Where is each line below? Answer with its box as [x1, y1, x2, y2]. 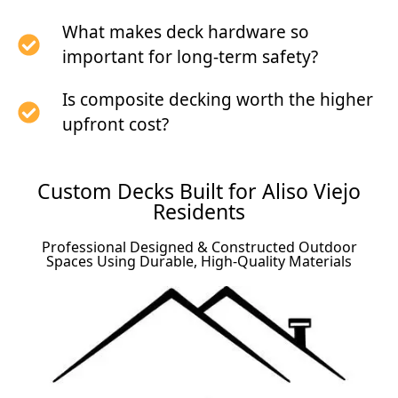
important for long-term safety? [62, 45, 319, 69]
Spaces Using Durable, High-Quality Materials [46, 251, 352, 272]
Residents [153, 197, 245, 227]
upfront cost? [62, 113, 170, 137]
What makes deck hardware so [62, 20, 310, 44]
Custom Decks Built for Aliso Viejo [37, 177, 361, 206]
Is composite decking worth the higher [62, 88, 374, 112]
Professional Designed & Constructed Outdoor [41, 237, 357, 258]
